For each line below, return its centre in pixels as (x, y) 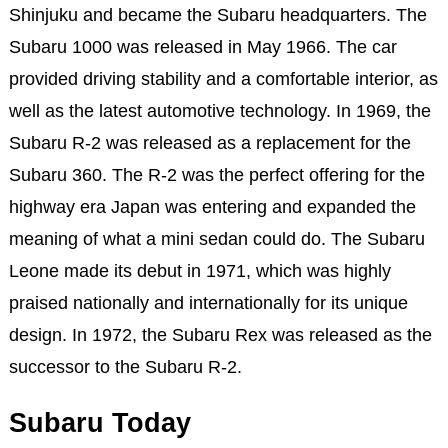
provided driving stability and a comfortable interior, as (223, 78)
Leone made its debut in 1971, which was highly (199, 270)
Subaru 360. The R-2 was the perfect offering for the (216, 174)
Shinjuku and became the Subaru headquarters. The (217, 14)
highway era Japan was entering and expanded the (212, 206)
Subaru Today (99, 422)
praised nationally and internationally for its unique (208, 302)
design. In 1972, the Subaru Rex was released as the (220, 334)
